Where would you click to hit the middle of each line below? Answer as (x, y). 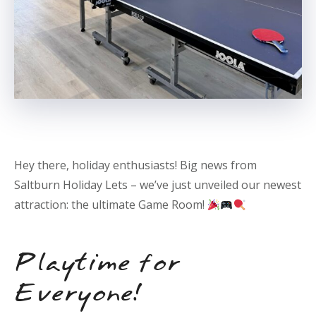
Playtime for (97, 262)
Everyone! (78, 292)
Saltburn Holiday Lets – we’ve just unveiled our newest (158, 185)
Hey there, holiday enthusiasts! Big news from (135, 165)
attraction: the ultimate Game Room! (111, 205)
